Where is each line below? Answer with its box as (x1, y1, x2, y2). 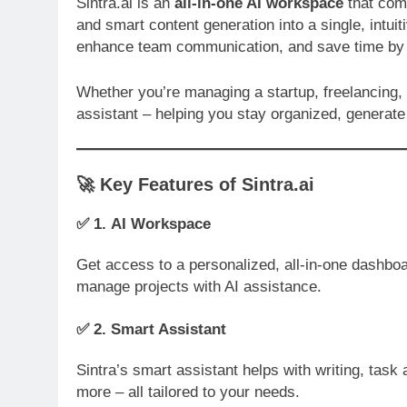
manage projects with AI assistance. (76, 277, 322, 295)
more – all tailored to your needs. (76, 382, 300, 401)
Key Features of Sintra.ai (100, 174, 314, 194)
